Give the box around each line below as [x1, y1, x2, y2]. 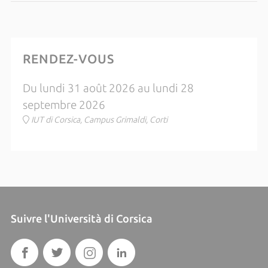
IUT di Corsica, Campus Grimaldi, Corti [31, 115, 167, 124]
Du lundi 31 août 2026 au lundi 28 [22, 82, 194, 95]
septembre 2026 [22, 99, 105, 111]
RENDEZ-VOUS [22, 51, 114, 66]
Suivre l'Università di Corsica [10, 212, 153, 224]
